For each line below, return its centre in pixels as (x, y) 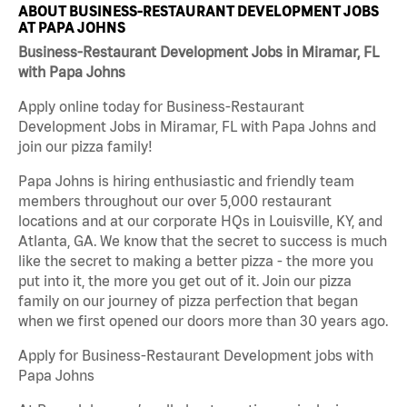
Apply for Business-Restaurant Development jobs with (196, 356)
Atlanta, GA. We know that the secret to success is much (203, 241)
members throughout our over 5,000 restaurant (175, 201)
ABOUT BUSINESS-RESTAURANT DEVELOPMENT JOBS (199, 10)
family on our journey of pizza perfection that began (188, 301)
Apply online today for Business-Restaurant (161, 107)
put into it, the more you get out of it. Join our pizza (185, 281)
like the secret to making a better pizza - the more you (196, 261)
